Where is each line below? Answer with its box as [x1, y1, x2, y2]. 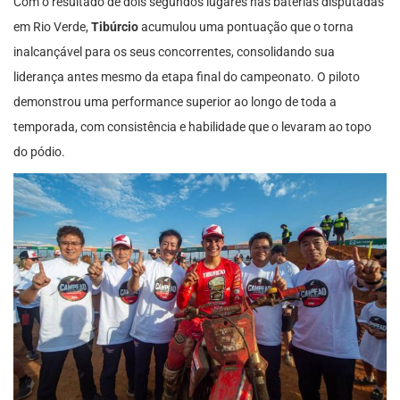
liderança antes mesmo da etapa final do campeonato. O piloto [13, 70, 360, 85]
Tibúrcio [91, 20, 138, 35]
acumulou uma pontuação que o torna [138, 20, 354, 35]
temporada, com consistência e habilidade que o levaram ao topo [13, 120, 371, 135]
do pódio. [13, 145, 65, 160]
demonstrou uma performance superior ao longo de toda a [13, 95, 337, 110]
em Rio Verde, [13, 20, 91, 35]
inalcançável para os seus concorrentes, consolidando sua [13, 45, 335, 60]
